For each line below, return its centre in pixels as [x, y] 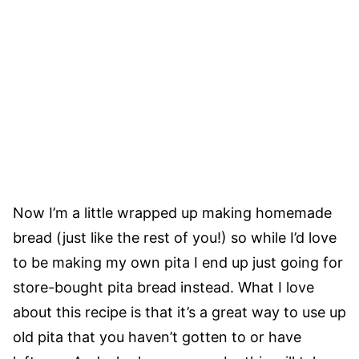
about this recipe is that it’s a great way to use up [179, 313]
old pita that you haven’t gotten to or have [157, 337]
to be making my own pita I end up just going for [178, 263]
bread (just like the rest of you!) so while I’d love [175, 238]
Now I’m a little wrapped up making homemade [172, 213]
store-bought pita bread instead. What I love [163, 288]
